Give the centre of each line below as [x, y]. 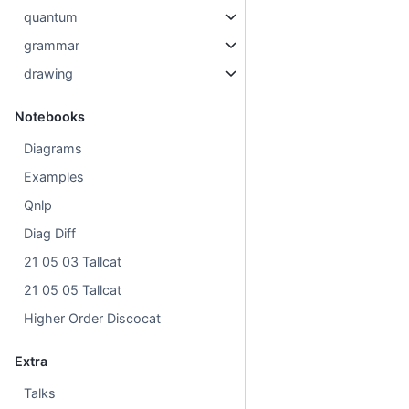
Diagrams [53, 148]
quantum [51, 16]
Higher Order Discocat [93, 318]
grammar [52, 45]
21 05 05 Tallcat [73, 289]
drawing [49, 73]
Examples [54, 176]
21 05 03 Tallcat [73, 261]
